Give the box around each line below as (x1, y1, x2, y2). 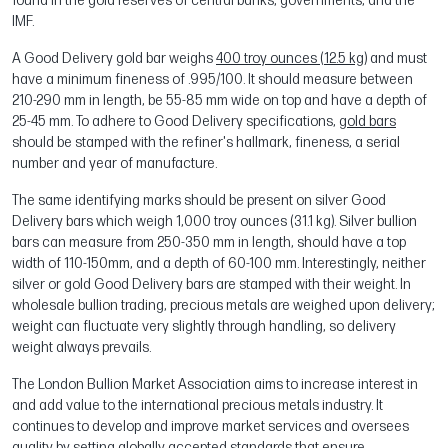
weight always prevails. (12, 338, 151, 356)
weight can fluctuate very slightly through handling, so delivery (12, 317, 396, 335)
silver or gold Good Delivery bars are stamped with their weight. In (12, 275, 411, 293)
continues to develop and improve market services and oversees (12, 417, 409, 435)
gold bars (339, 112, 396, 130)
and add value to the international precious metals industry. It (12, 396, 383, 414)
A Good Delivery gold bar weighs (12, 49, 216, 67)
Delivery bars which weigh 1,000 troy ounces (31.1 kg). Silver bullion (12, 212, 417, 230)
